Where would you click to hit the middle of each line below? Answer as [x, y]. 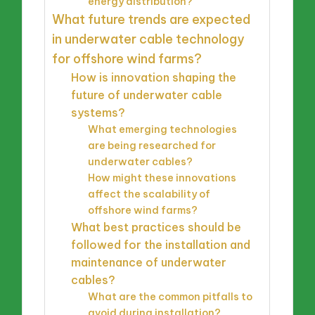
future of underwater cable [147, 95]
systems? [98, 112]
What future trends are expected [152, 19]
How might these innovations [162, 178]
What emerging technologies [163, 129]
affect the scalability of [149, 194]
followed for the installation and [161, 244]
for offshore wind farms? [127, 58]
